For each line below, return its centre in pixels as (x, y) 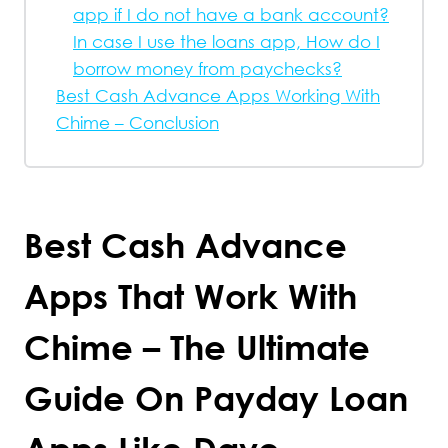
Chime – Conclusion (137, 122)
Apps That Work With (190, 295)
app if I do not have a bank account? (231, 14)
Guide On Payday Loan (216, 397)
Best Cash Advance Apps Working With (218, 95)
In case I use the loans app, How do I (226, 41)
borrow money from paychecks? (207, 68)
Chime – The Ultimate (197, 346)
